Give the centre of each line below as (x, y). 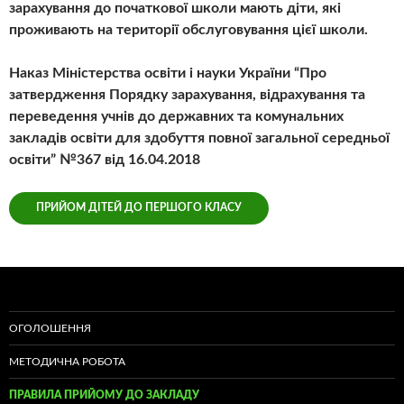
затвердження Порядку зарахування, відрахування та (187, 95)
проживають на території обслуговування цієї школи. (188, 30)
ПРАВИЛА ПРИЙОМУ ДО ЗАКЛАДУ (104, 395)
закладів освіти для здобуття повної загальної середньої (199, 138)
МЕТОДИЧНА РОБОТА (67, 362)
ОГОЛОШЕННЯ (50, 329)
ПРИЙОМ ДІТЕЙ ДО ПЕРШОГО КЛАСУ (139, 208)
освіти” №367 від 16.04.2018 (105, 160)
